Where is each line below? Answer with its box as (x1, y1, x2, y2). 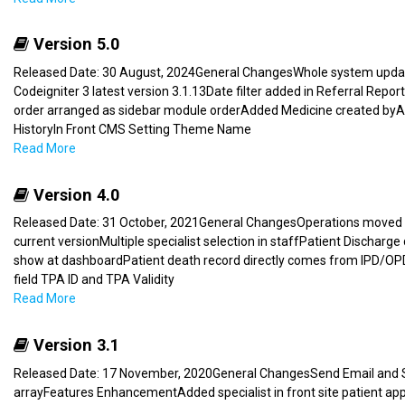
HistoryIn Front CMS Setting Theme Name (14, 122, 251, 137)
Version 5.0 (29, 34, 119, 54)
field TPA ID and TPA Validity (14, 272, 174, 287)
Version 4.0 (29, 184, 119, 204)
